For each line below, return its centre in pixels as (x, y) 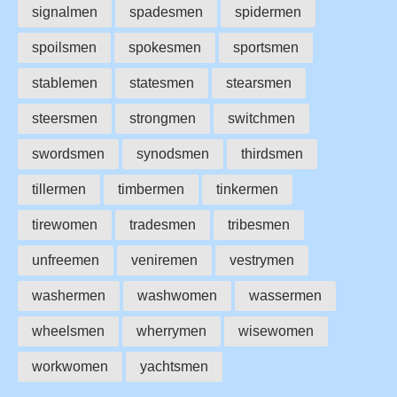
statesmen (162, 83)
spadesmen (166, 12)
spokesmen (165, 48)
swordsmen (68, 154)
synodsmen (173, 154)
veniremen (164, 261)
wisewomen (276, 331)
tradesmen (163, 225)
